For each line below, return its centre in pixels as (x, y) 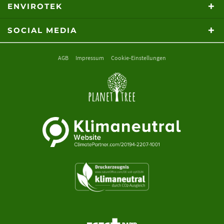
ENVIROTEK (35, 6)
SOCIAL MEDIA (42, 30)
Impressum (90, 57)
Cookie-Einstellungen (138, 57)
